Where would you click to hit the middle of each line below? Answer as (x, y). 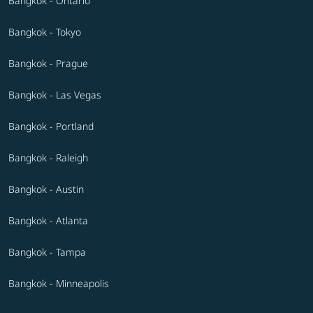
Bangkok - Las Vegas (55, 94)
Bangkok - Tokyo (45, 31)
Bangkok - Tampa (47, 252)
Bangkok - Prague (48, 63)
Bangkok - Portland (51, 126)
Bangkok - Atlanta (48, 220)
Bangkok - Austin (46, 189)
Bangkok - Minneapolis (59, 283)
